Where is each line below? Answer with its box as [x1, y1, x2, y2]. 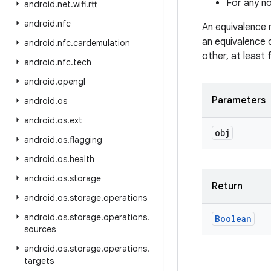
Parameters [212, 94, 266, 106]
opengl [57, 76, 85, 87]
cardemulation [73, 38, 130, 48]
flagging [70, 134, 102, 145]
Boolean [215, 213, 252, 224]
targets [24, 255, 54, 266]
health [70, 154, 94, 165]
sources [24, 224, 56, 235]
